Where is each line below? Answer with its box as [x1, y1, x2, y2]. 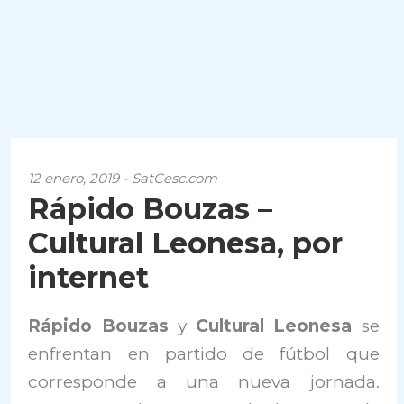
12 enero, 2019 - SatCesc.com [28, 170, 218, 187]
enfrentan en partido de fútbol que [28, 344, 380, 364]
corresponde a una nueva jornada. [28, 372, 380, 392]
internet [28, 260, 150, 295]
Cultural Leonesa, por [28, 225, 344, 261]
